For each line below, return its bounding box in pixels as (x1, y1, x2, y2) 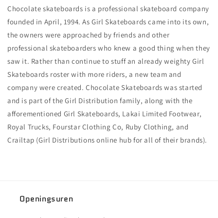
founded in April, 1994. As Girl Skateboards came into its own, (7, 17, 209, 26)
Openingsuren (19, 193, 73, 204)
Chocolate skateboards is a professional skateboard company (7, 4, 209, 13)
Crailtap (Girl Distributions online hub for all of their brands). (7, 135, 208, 145)
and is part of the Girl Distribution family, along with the (7, 96, 193, 105)
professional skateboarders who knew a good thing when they (7, 43, 210, 53)
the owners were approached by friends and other (7, 30, 170, 39)
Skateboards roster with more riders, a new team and (7, 70, 182, 79)
